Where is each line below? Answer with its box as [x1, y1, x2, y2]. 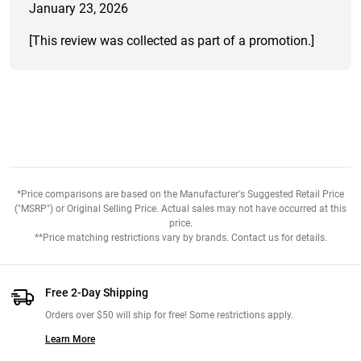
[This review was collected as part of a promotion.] [29, 33, 314, 49]
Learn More [45, 333, 95, 346]
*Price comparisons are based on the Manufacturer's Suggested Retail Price [17, 189, 344, 201]
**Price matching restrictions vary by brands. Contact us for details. [34, 232, 327, 244]
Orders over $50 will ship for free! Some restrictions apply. [45, 309, 293, 322]
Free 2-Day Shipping [45, 286, 148, 301]
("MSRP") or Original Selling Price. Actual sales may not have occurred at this [15, 203, 346, 215]
